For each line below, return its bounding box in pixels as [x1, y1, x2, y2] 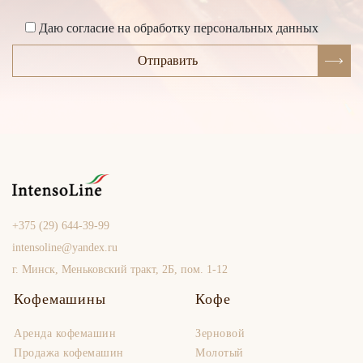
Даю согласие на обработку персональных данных [39, 21, 318, 36]
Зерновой [195, 327, 245, 340]
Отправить [138, 53, 198, 68]
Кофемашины [14, 290, 106, 307]
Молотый [195, 346, 244, 359]
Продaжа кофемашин [14, 346, 124, 359]
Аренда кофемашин [14, 327, 116, 340]
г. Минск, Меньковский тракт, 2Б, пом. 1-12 [12, 263, 228, 275]
